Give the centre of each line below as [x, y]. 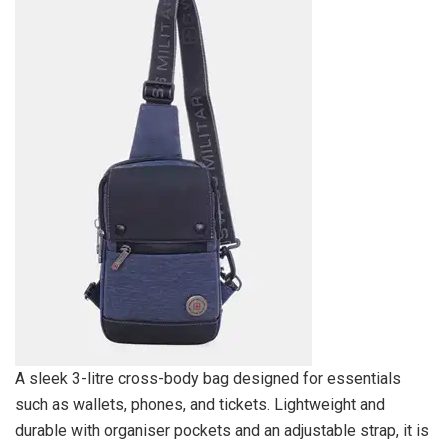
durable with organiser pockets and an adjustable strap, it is [222, 430]
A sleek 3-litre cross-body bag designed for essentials [208, 378]
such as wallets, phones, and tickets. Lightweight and [200, 404]
